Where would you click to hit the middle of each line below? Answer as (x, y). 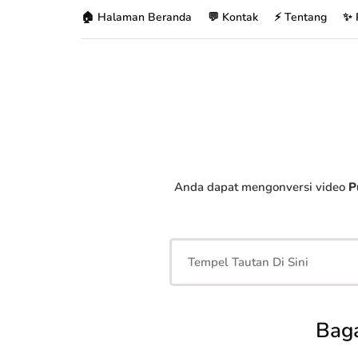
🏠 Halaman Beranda (137, 17)
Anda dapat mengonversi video (261, 187)
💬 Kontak (233, 17)
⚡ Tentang (300, 17)
